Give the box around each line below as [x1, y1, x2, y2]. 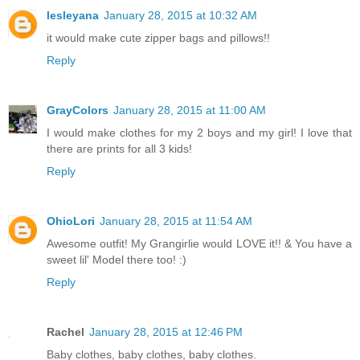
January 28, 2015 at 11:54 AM [100, 215, 252, 228]
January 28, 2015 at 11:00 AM [113, 104, 266, 117]
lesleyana [47, 9, 99, 22]
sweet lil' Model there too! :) [47, 253, 186, 267]
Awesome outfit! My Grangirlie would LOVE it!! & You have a [47, 237, 352, 251]
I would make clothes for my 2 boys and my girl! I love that [47, 126, 352, 140]
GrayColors [47, 104, 108, 117]
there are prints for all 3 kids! [47, 142, 192, 156]
